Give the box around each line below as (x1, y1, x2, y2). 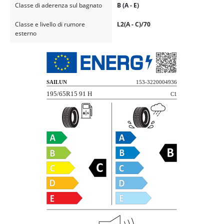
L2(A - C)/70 (116, 19, 150, 28)
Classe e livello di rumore (14, 19, 85, 28)
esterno (14, 28, 36, 37)
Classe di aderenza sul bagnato (14, 1, 102, 10)
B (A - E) (116, 1, 139, 10)
